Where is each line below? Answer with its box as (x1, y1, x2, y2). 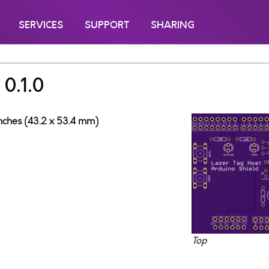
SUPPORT (85, 18, 129, 32)
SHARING (151, 18, 195, 32)
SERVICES (19, 18, 63, 32)
